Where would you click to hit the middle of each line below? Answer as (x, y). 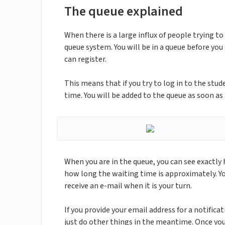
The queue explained (124, 12)
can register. (85, 60)
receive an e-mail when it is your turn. (128, 186)
